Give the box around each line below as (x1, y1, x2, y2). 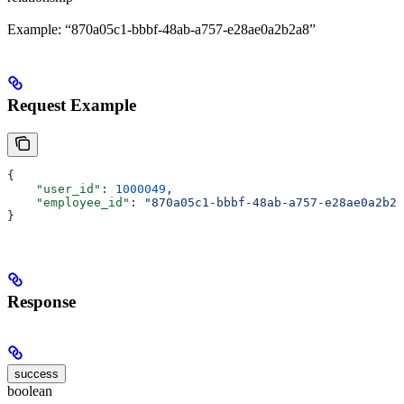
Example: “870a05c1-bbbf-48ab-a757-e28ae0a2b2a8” (7, 22, 316, 38)
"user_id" (7, 181, 101, 196)
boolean (7, 383, 52, 399)
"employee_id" (7, 195, 130, 209)
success (14, 367, 59, 381)
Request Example (7, 96, 136, 115)
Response (7, 291, 76, 311)
